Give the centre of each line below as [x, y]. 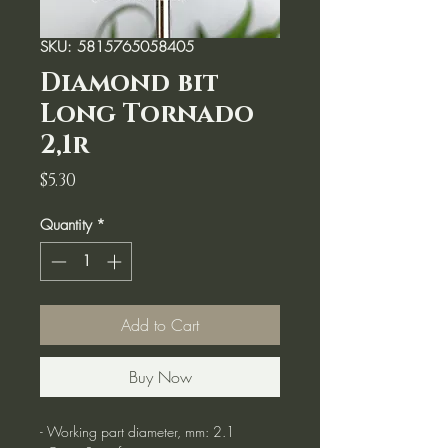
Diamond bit [129, 83]
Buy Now [160, 376]
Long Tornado [147, 114]
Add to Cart [160, 324]
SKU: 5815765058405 [117, 47]
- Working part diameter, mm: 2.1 [137, 431]
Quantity [66, 225]
